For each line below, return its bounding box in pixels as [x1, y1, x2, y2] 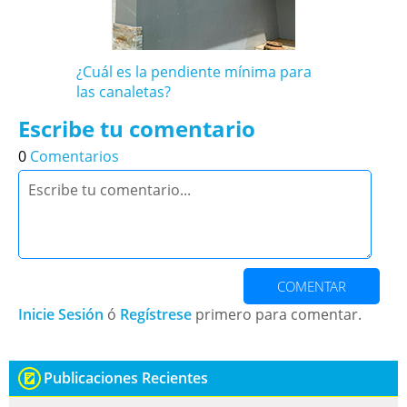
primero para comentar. [192, 304, 362, 325]
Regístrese [120, 304, 192, 325]
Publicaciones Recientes [44, 368, 208, 389]
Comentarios [30, 146, 119, 167]
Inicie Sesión [18, 304, 104, 325]
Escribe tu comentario [18, 114, 255, 144]
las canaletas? [76, 82, 171, 103]
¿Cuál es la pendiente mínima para [76, 62, 312, 83]
